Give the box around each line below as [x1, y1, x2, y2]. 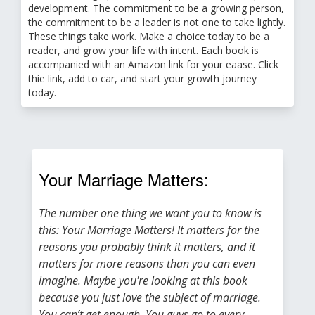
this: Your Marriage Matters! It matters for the [39, 222, 259, 238]
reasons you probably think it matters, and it [39, 239, 255, 255]
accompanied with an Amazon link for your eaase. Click [28, 58, 278, 71]
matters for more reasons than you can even [39, 256, 255, 271]
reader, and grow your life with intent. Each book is [28, 44, 259, 57]
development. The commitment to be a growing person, [28, 1, 284, 15]
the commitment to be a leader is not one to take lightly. [28, 15, 285, 29]
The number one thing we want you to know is [39, 205, 262, 221]
